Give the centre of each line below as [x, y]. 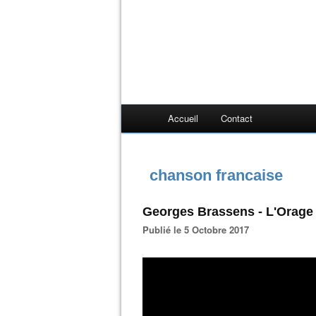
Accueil [183, 118]
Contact [237, 118]
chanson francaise [216, 175]
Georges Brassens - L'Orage [228, 212]
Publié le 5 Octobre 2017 [199, 230]
